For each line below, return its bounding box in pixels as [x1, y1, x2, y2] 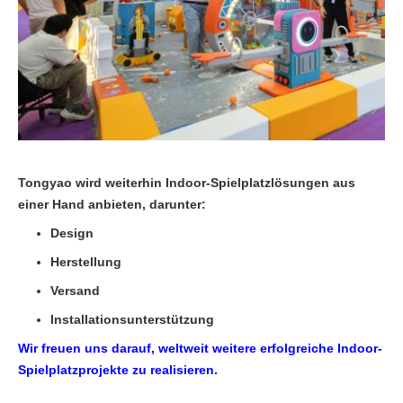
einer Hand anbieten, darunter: [18, 197, 206, 212]
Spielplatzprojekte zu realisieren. [18, 363, 218, 378]
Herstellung [50, 255, 121, 270]
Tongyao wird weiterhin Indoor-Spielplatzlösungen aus [18, 175, 355, 191]
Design [50, 226, 94, 241]
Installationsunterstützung [50, 312, 214, 327]
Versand [50, 283, 100, 299]
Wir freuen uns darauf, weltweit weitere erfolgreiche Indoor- [18, 341, 382, 356]
